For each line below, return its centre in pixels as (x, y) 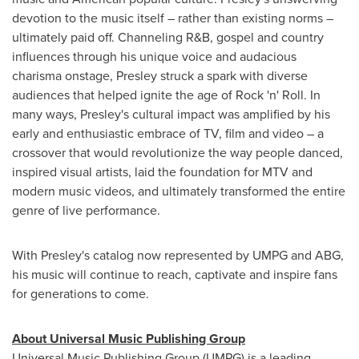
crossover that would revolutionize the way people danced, (177, 152)
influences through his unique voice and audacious (154, 56)
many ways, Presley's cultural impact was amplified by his (171, 114)
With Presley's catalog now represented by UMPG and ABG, (178, 255)
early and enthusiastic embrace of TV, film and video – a (168, 133)
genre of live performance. (86, 210)
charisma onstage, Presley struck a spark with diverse (160, 75)
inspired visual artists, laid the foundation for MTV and (162, 171)
